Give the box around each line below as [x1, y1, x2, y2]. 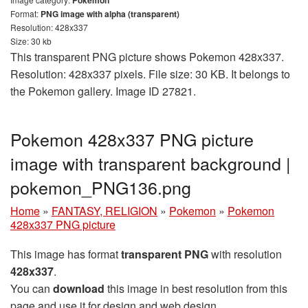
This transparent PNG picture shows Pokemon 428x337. [10, 49, 284, 65]
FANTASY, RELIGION [52, 203, 157, 219]
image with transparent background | [10, 151, 291, 176]
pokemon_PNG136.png [10, 175, 191, 200]
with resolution [208, 246, 282, 263]
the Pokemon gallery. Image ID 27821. [10, 83, 196, 100]
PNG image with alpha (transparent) [41, 8, 179, 21]
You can [10, 280, 53, 297]
